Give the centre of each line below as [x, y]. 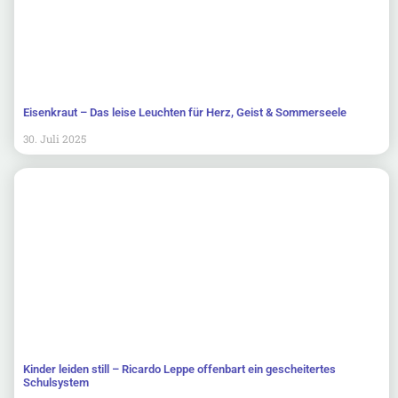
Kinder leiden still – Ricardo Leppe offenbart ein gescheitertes [179, 369]
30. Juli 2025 [55, 138]
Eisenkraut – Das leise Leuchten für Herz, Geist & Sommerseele [185, 112]
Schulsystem [56, 382]
